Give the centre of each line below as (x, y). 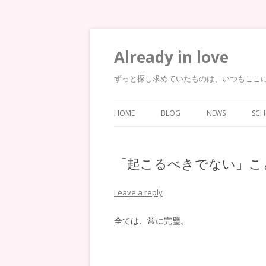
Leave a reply (138, 192)
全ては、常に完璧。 (151, 221)
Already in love (171, 57)
